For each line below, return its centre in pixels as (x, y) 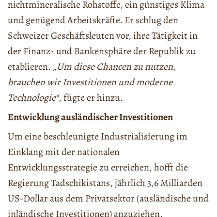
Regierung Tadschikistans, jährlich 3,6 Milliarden (105, 183)
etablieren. (30, 66)
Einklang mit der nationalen (64, 152)
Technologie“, (35, 97)
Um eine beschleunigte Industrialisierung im (98, 136)
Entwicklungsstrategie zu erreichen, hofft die (98, 167)
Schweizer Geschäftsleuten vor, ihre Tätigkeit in (103, 35)
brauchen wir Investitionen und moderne (90, 82)
